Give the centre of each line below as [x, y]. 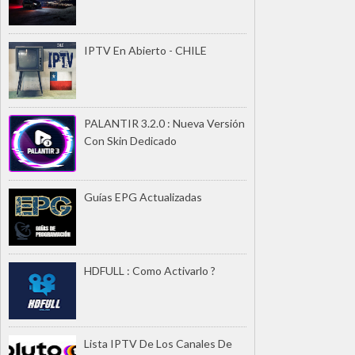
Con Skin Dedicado [130, 141]
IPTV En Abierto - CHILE [145, 50]
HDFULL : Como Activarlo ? [150, 270]
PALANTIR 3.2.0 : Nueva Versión [164, 124]
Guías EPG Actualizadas [143, 197]
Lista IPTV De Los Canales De [158, 344]
